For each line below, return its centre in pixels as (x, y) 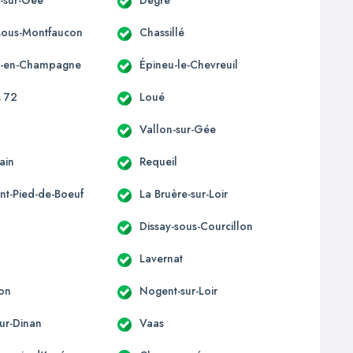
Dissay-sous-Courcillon (196, 226)
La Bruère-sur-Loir (183, 193)
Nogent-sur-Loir (178, 290)
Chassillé (162, 32)
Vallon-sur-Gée (177, 129)
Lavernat (161, 258)
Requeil (158, 161)
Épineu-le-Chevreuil (188, 64)
